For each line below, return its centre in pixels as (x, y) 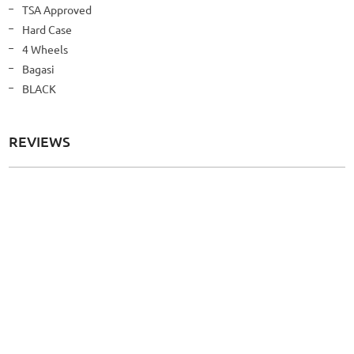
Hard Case (47, 30)
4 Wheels (45, 49)
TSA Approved (57, 10)
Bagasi (38, 69)
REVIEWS (40, 141)
